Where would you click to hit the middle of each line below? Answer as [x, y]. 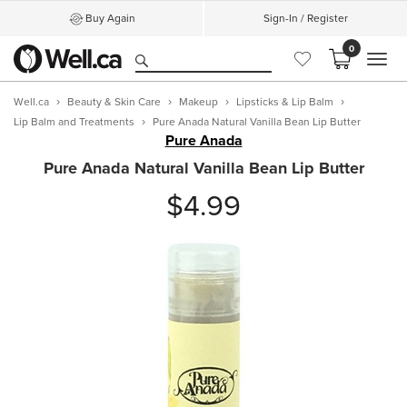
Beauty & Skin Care [114, 102]
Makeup [199, 102]
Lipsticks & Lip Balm [285, 102]
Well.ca [31, 102]
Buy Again [110, 18]
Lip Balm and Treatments [74, 122]
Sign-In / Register [306, 18]
